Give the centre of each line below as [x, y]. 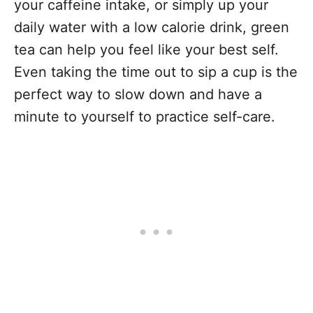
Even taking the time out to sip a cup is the [156, 72]
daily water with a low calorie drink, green [152, 27]
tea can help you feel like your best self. [146, 49]
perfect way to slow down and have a [138, 94]
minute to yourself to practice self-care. [147, 116]
